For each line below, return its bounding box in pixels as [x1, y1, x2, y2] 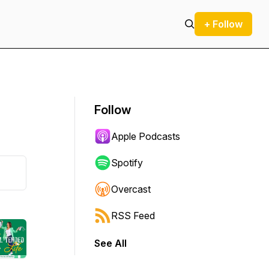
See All [94, 237, 127, 249]
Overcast [111, 183, 151, 195]
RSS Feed [111, 210, 155, 222]
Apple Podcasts [111, 130, 180, 142]
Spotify [111, 157, 143, 169]
